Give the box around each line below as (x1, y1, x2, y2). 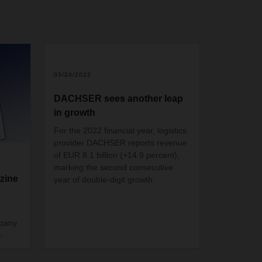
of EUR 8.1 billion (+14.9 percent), (54, 150, 180, 160)
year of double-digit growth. (54, 174, 156, 184)
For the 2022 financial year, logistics (54, 125, 187, 135)
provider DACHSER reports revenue (54, 137, 188, 147)
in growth (54, 107, 96, 118)
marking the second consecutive (54, 162, 174, 172)
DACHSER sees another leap (54, 93, 184, 104)
